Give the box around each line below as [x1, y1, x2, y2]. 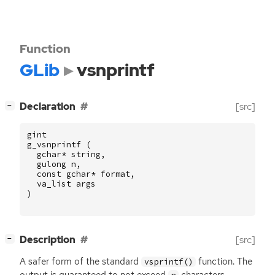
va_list [37, 178, 71, 189]
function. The [196, 255, 253, 268]
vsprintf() [144, 257, 193, 268]
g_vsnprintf [27, 139, 81, 150]
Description [20, 233, 76, 247]
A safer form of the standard [20, 255, 141, 268]
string [71, 149, 101, 160]
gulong [37, 158, 66, 169]
